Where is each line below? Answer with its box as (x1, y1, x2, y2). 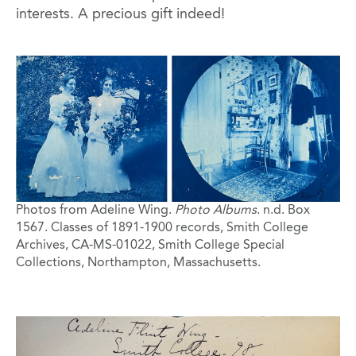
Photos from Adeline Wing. (16, 204, 175, 218)
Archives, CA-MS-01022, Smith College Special (16, 239, 284, 253)
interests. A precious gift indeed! (16, 6, 229, 21)
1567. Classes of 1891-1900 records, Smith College (16, 222, 308, 235)
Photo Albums (175, 204, 257, 218)
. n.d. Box (257, 204, 310, 218)
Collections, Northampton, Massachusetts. (16, 257, 264, 270)
